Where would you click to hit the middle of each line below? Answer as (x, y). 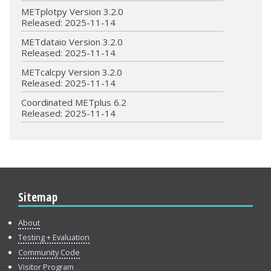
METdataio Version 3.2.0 (72, 41)
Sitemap (38, 197)
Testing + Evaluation (54, 237)
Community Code (49, 252)
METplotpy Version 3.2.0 (72, 11)
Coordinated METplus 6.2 (74, 102)
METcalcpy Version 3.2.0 (72, 72)
